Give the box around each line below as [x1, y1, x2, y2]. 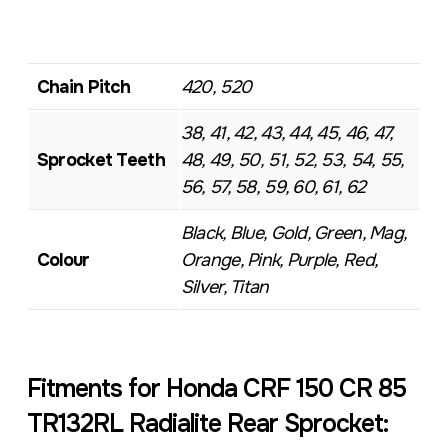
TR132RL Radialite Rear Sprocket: [26, 408, 388, 440]
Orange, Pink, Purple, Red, [180, 249, 378, 271]
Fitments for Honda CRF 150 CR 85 [26, 373, 406, 405]
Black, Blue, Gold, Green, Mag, [180, 222, 407, 244]
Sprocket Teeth [36, 149, 165, 171]
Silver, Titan [180, 276, 269, 298]
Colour [36, 249, 90, 271]
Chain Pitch [36, 76, 130, 98]
